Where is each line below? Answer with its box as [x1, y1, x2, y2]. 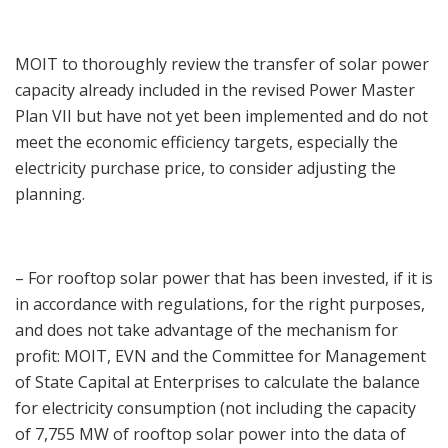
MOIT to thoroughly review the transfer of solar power [15, 53, 429, 76]
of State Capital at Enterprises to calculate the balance [15, 371, 420, 394]
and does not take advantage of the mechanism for [15, 319, 398, 342]
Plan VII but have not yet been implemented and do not [15, 105, 428, 128]
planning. [15, 183, 85, 206]
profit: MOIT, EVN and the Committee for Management [15, 345, 426, 368]
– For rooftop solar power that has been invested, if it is [15, 267, 433, 290]
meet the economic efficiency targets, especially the [15, 131, 398, 154]
